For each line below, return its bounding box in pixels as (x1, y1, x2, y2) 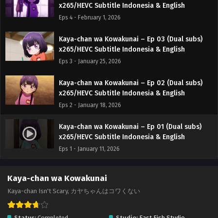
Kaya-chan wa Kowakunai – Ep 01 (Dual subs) (59, 123, 201, 131)
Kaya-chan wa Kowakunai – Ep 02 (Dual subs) (59, 79, 202, 88)
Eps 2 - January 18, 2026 (59, 102, 121, 109)
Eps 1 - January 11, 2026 (59, 145, 120, 153)
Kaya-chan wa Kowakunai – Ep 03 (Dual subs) (59, 35, 202, 44)
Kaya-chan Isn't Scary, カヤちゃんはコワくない (7, 187, 140, 195)
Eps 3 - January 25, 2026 (59, 58, 121, 65)
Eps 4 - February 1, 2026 (59, 14, 121, 21)
